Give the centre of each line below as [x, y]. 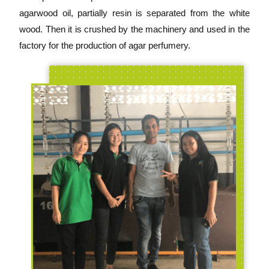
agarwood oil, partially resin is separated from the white [134, 13]
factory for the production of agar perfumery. [105, 45]
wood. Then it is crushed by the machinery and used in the [134, 29]
